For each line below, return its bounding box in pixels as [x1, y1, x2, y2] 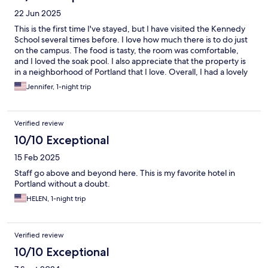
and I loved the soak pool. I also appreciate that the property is [14, 56, 246, 67]
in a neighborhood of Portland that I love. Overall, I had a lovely [14, 66, 248, 78]
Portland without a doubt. [14, 178, 110, 190]
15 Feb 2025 [14, 152, 60, 163]
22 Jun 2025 [14, 8, 61, 19]
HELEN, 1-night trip [26, 194, 86, 204]
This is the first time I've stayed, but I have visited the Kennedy [14, 23, 245, 35]
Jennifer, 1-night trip [26, 82, 92, 92]
